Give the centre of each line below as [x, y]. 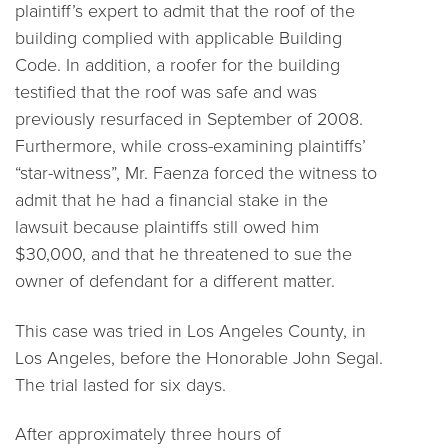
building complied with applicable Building [178, 38]
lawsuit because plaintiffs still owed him [167, 227]
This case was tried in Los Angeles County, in [190, 330]
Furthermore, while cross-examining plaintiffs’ [190, 146]
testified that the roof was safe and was [166, 92]
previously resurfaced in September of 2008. [189, 119]
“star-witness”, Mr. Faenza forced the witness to [196, 173]
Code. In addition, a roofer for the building [177, 65]
